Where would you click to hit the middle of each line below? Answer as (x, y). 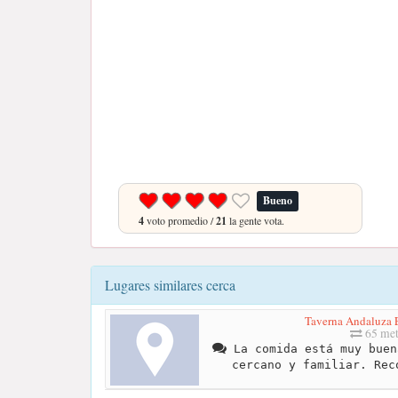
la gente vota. (255, 220)
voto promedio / (180, 220)
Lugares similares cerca (170, 285)
